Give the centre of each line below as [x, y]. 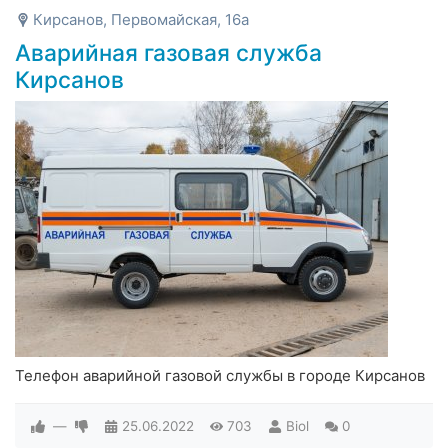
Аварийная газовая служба [168, 53]
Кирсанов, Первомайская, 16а [141, 20]
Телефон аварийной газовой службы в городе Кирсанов [220, 376]
